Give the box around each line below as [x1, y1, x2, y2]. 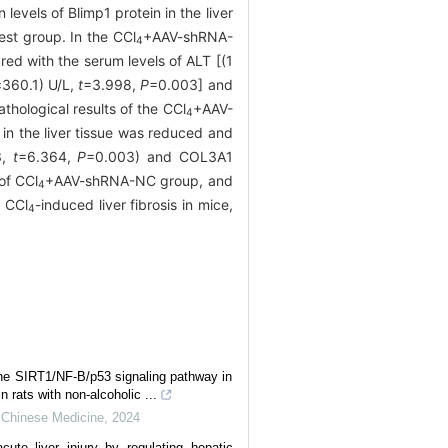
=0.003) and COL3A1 [86, 147, 233, 165]
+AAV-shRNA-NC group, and [45, 171, 233, 189]
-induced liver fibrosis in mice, [34, 195, 233, 213]
